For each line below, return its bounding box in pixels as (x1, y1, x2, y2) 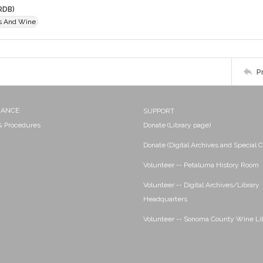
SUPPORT (143, 107, 174, 115)
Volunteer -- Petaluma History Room (143, 161, 259, 169)
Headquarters (143, 195, 187, 203)
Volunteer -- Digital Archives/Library (143, 181, 259, 189)
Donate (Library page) (143, 121, 211, 129)
